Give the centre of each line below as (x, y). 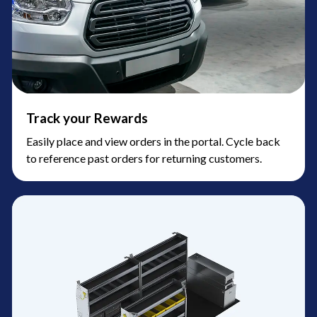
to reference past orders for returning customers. (144, 158)
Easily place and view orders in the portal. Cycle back (153, 141)
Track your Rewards (87, 117)
